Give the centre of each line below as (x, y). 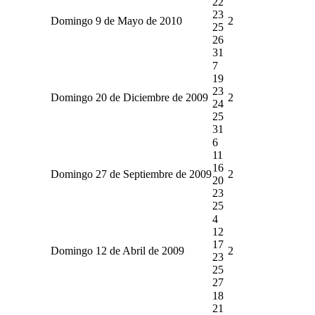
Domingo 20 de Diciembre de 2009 (129, 97)
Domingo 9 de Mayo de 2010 (116, 20)
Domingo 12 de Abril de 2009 (117, 250)
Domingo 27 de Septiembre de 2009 (131, 174)
